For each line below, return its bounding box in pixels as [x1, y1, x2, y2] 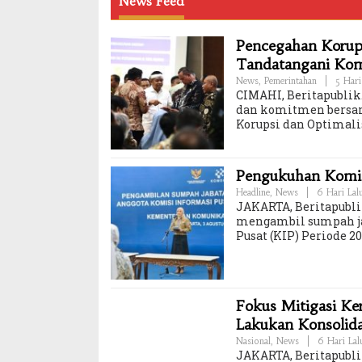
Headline [236, 186, 270, 198]
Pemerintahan [264, 74, 317, 86]
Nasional [236, 335, 271, 347]
